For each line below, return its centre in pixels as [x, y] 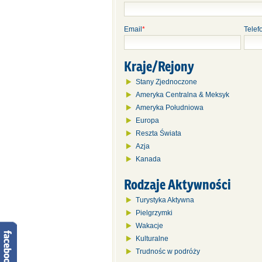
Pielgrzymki [154, 213]
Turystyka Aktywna [165, 200]
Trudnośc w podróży [168, 251]
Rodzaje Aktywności [177, 184]
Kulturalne [152, 239]
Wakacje [149, 226]
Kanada [148, 159]
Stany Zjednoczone [166, 82]
